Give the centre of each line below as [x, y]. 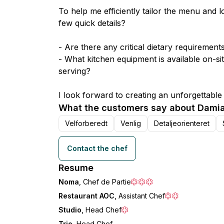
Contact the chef [97, 148]
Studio [70, 209]
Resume [76, 167]
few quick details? [92, 23]
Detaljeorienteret [182, 123]
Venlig [131, 123]
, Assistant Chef [140, 195]
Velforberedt [86, 123]
